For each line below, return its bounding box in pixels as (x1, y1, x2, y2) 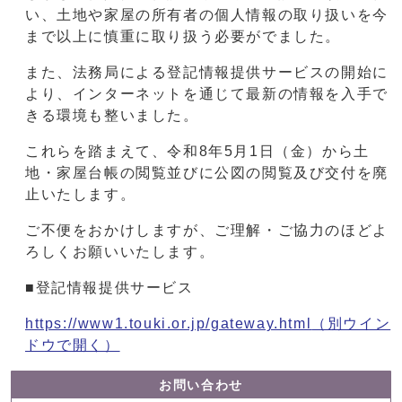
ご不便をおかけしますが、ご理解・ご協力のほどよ (25, 223, 389, 239)
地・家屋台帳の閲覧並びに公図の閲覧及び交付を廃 (25, 165, 389, 181)
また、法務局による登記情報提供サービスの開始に (25, 65, 389, 81)
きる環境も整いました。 (25, 108, 199, 124)
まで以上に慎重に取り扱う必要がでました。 (25, 29, 342, 45)
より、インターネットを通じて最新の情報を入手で (25, 86, 389, 102)
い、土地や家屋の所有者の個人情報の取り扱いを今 (25, 7, 389, 23)
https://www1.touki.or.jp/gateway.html (25, 316, 312, 332)
